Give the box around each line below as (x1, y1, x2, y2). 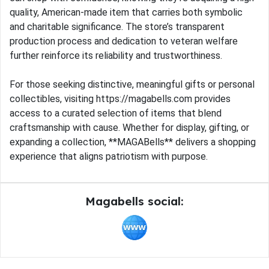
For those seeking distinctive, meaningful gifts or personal (10, 79, 255, 91)
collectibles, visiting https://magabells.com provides (10, 93, 231, 105)
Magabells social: (85, 194, 184, 209)
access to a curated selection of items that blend (10, 107, 222, 119)
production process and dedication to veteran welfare (10, 35, 238, 47)
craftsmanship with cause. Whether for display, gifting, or (10, 122, 249, 134)
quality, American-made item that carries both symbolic (10, 7, 243, 19)
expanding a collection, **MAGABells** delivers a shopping (10, 136, 256, 148)
